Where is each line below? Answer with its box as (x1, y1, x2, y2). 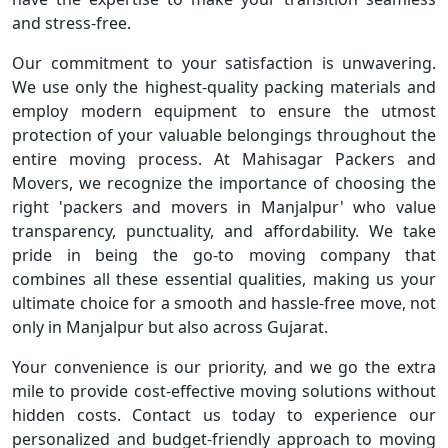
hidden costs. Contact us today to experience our (12, 404, 436, 426)
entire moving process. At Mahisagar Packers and (12, 148, 436, 170)
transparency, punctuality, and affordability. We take (12, 220, 436, 242)
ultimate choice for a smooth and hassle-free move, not (12, 292, 436, 314)
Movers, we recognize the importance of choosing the (12, 172, 436, 194)
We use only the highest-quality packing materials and (12, 76, 436, 98)
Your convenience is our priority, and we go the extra (12, 356, 436, 378)
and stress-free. (12, 12, 131, 34)
